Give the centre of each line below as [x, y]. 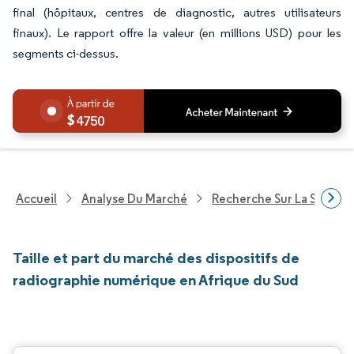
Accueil [36, 198]
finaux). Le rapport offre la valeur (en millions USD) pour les [177, 33]
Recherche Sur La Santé [277, 198]
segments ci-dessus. [66, 53]
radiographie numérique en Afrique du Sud [156, 280]
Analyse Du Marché [134, 198]
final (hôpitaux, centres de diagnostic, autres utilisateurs [177, 12]
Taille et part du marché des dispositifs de [156, 258]
